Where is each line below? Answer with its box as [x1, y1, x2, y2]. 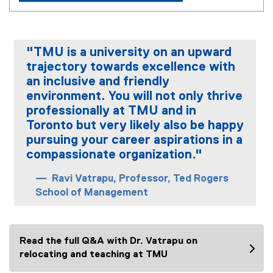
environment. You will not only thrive [26, 90, 243, 103]
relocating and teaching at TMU [19, 250, 168, 260]
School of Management [35, 188, 148, 198]
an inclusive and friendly [26, 76, 169, 88]
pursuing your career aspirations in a [26, 134, 243, 147]
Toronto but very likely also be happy [26, 119, 244, 132]
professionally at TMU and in [26, 105, 196, 118]
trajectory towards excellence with [26, 61, 235, 74]
